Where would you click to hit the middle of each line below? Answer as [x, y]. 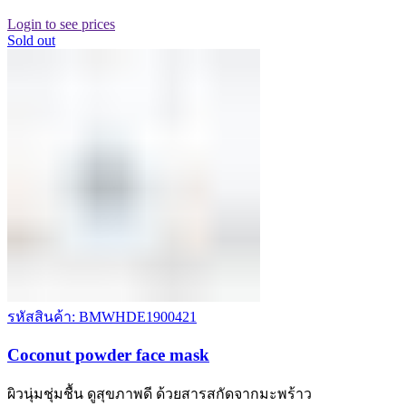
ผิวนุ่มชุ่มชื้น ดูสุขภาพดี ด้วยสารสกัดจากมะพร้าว [159, 393]
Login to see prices [61, 24]
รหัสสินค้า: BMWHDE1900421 [102, 317]
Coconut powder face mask [108, 354]
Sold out [31, 41]
